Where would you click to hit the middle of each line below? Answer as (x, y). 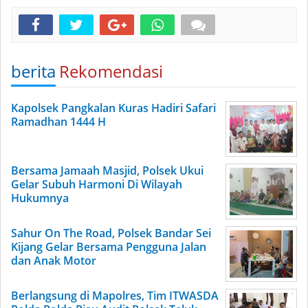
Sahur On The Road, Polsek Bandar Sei (111, 233)
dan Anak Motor (54, 261)
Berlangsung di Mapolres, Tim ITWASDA (115, 296)
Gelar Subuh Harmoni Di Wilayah (97, 184)
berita (33, 71)
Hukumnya (40, 198)
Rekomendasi (111, 71)
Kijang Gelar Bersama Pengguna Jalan (109, 247)
